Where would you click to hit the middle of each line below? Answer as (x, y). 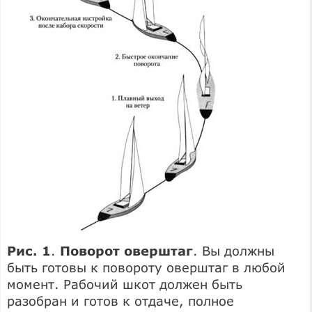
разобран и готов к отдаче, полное (120, 301)
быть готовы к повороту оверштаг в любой (146, 267)
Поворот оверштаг (126, 250)
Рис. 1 (29, 250)
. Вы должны (234, 250)
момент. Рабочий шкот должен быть (125, 284)
